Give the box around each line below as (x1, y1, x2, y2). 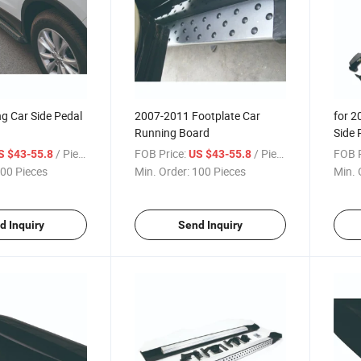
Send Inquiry (177, 218, 243, 232)
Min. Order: (135, 164, 190, 180)
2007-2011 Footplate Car (135, 108, 261, 124)
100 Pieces (192, 164, 247, 180)
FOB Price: (135, 146, 187, 162)
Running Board (135, 125, 210, 141)
